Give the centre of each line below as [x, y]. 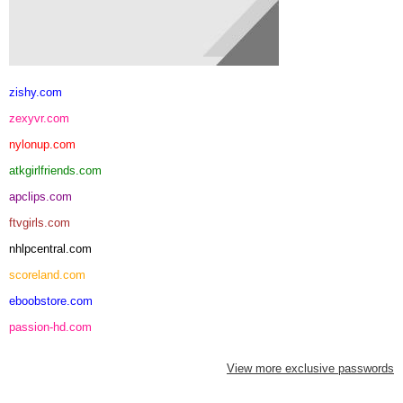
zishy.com [36, 92]
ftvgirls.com [40, 222]
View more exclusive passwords [310, 368]
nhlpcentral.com [50, 248]
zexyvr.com [39, 118]
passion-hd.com [50, 327]
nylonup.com [42, 144]
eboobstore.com [51, 300]
